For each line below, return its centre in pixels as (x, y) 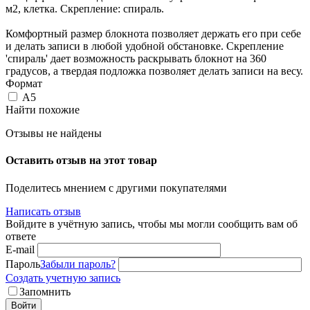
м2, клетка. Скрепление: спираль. (85, 9)
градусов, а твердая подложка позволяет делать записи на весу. (154, 71)
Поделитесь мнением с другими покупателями (116, 188)
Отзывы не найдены (54, 134)
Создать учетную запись (63, 277)
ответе (21, 236)
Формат (24, 84)
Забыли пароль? (78, 264)
